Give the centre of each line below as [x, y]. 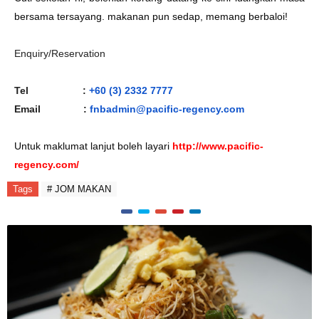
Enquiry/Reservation [60, 53]
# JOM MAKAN [79, 189]
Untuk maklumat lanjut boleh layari [93, 146]
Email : [52, 109]
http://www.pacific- [218, 146]
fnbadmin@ [118, 109]
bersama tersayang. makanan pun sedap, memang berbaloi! [152, 16]
